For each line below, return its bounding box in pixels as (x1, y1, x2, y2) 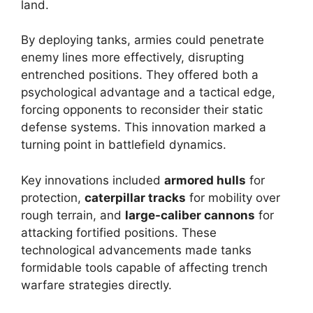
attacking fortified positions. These (21, 225, 217, 240)
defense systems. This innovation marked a (21, 120, 266, 134)
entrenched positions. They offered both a (21, 68, 259, 82)
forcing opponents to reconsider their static (21, 103, 263, 117)
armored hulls (164, 173, 246, 187)
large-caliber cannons (125, 208, 255, 222)
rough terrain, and (21, 208, 125, 222)
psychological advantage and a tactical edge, (21, 85, 275, 99)
